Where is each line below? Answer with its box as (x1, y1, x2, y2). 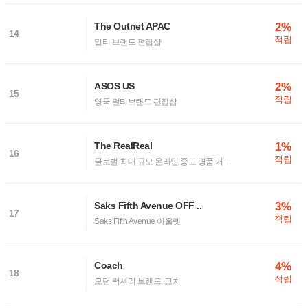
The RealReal (94, 140, 153, 152)
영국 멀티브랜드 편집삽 (94, 97, 177, 107)
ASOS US (94, 80, 135, 92)
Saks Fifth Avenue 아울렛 (94, 217, 181, 227)
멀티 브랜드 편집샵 (94, 37, 162, 47)
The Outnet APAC (94, 21, 170, 32)
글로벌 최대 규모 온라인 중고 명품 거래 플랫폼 (223, 157, 232, 167)
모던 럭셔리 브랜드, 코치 (94, 276, 181, 287)
